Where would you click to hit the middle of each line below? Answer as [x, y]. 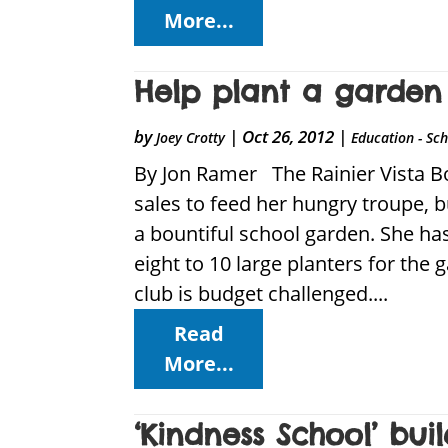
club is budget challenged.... [261, 294]
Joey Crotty [191, 138]
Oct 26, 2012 [288, 137]
